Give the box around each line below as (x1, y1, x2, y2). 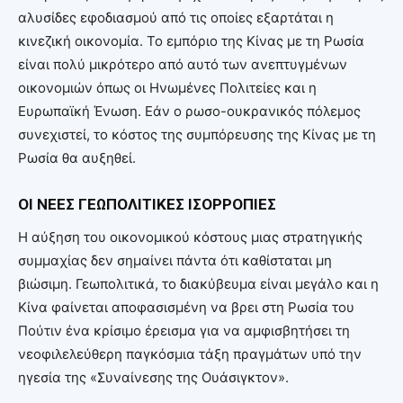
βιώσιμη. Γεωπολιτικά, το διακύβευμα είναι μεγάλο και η (18, 274, 379, 292)
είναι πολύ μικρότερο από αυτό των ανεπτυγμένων (18, 55, 347, 73)
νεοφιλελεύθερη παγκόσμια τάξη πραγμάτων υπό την (18, 345, 362, 363)
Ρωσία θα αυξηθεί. (18, 148, 136, 166)
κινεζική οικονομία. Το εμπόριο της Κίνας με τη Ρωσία (18, 31, 364, 49)
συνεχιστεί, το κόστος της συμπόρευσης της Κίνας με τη (18, 125, 376, 143)
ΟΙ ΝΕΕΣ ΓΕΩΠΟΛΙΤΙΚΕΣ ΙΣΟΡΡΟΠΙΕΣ (18, 194, 276, 213)
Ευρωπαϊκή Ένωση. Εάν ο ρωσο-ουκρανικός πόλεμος (18, 102, 361, 120)
